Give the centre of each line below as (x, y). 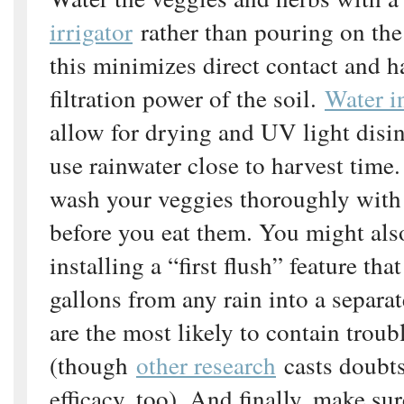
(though (93, 364)
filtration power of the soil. (187, 97)
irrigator (91, 31)
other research (206, 364)
